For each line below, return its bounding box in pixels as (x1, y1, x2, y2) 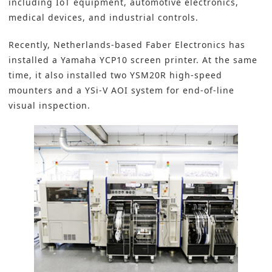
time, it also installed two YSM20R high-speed (8, 69, 222, 81)
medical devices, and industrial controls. (8, 12, 199, 24)
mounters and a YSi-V (8, 84, 111, 97)
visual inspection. (8, 100, 90, 112)
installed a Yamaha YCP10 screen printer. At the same (8, 54, 257, 66)
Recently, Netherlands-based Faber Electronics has (8, 39, 245, 51)
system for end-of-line (128, 84, 234, 97)
